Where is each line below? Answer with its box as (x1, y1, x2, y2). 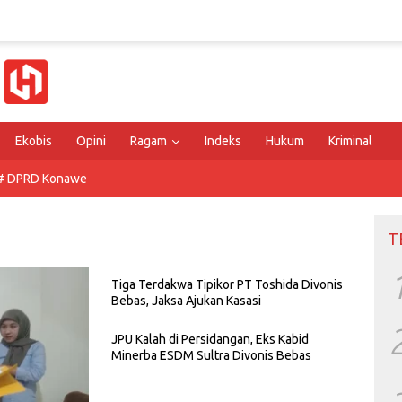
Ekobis (15, 134, 52, 148)
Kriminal (328, 134, 372, 148)
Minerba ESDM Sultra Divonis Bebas (111, 348, 311, 363)
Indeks (205, 134, 241, 148)
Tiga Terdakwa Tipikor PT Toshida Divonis (111, 277, 343, 292)
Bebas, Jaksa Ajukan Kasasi (111, 293, 261, 308)
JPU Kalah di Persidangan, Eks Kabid (111, 332, 309, 346)
